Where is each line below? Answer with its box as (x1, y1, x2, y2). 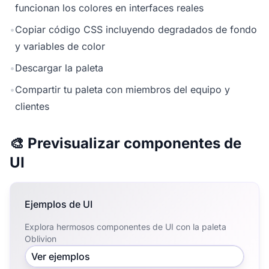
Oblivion (25, 234, 56, 244)
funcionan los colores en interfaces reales (15, 2, 204, 14)
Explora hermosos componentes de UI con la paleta (25, 222, 226, 232)
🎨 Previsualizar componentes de (10, 134, 241, 152)
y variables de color (15, 40, 105, 52)
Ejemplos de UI (25, 198, 92, 210)
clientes (15, 100, 49, 112)
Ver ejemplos (31, 250, 90, 262)
